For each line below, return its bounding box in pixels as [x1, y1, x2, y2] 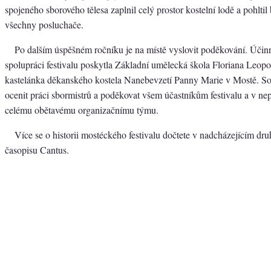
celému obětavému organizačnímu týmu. [5, 103, 158, 116]
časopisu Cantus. [5, 143, 69, 156]
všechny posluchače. [5, 18, 83, 31]
